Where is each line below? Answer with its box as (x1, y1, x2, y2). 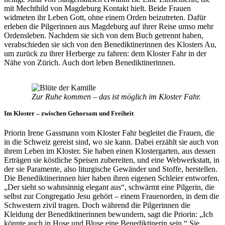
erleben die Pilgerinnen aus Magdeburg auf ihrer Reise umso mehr (4, 22, 213, 31)
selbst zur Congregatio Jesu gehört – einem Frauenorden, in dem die (4, 192, 219, 201)
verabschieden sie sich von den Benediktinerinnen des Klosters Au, (4, 40, 216, 49)
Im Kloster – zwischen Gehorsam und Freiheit (4, 109, 134, 118)
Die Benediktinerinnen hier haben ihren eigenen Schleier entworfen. (4, 174, 219, 183)
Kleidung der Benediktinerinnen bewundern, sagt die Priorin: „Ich (4, 210, 213, 219)
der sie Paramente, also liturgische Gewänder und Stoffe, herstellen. (4, 165, 217, 174)
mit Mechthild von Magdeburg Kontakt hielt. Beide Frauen (4, 4, 191, 13)
